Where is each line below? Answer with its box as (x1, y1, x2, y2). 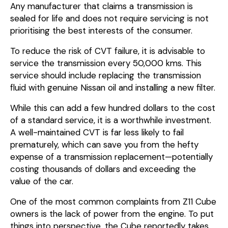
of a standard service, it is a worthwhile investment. (10, 114, 211, 126)
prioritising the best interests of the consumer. (10, 24, 192, 36)
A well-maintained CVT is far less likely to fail (10, 126, 184, 138)
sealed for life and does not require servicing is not (10, 12, 209, 24)
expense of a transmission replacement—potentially (10, 151, 213, 162)
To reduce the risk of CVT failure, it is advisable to (10, 45, 205, 56)
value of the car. (10, 175, 73, 187)
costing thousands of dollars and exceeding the (10, 163, 196, 175)
